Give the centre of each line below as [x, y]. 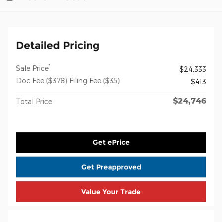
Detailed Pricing [58, 45]
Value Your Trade [111, 192]
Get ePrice [111, 142]
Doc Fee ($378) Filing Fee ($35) [68, 80]
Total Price [34, 101]
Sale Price [32, 68]
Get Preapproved [111, 167]
